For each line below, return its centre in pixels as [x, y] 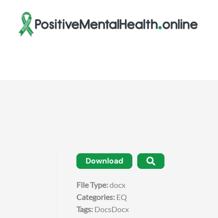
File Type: [93, 185]
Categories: [96, 197]
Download [104, 161]
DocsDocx [111, 209]
